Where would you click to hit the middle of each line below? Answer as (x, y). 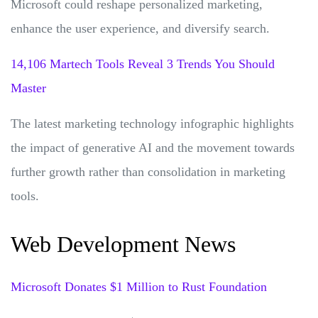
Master (28, 88)
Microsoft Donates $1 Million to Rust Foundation (139, 286)
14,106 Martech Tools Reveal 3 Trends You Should (143, 64)
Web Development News (123, 244)
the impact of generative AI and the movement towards (153, 147)
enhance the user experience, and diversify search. (140, 28)
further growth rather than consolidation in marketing (148, 171)
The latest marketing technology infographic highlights (152, 123)
